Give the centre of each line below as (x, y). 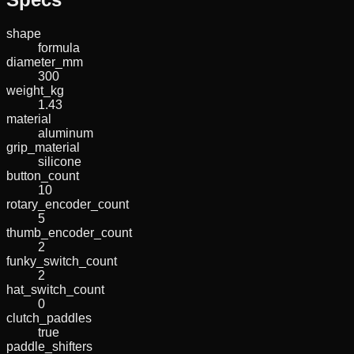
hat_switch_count (55, 289)
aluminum (66, 133)
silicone (60, 161)
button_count (43, 175)
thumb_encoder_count (69, 232)
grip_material (43, 147)
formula (59, 47)
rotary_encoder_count (68, 204)
